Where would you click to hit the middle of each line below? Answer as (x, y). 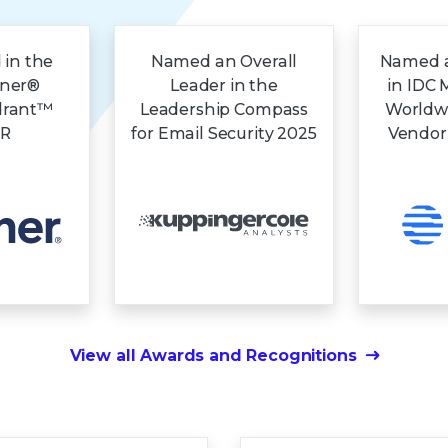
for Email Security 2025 (224, 133)
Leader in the (224, 85)
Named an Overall (224, 61)
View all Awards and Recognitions (213, 355)
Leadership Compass (224, 109)
